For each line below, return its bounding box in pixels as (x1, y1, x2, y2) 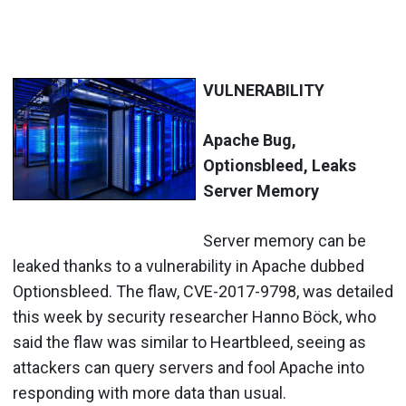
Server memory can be (203, 230, 366, 250)
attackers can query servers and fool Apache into (13, 357, 364, 377)
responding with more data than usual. (13, 382, 286, 402)
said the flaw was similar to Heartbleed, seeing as (13, 332, 366, 352)
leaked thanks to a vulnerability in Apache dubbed (13, 256, 364, 275)
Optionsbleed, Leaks (203, 155, 356, 175)
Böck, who (303, 306, 376, 326)
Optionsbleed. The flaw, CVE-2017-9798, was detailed (13, 281, 393, 301)
